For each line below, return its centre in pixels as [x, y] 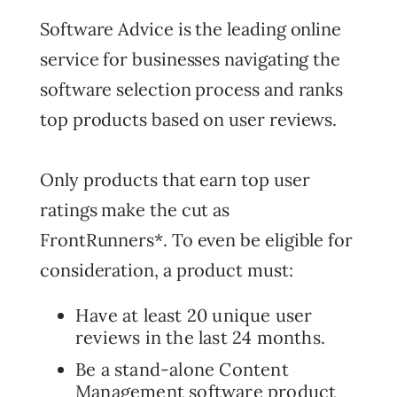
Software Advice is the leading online [191, 28]
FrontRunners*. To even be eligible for [196, 239]
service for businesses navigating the [191, 58]
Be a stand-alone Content [182, 370]
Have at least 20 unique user [194, 315]
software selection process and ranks [192, 89]
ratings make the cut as [135, 209]
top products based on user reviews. [189, 119]
